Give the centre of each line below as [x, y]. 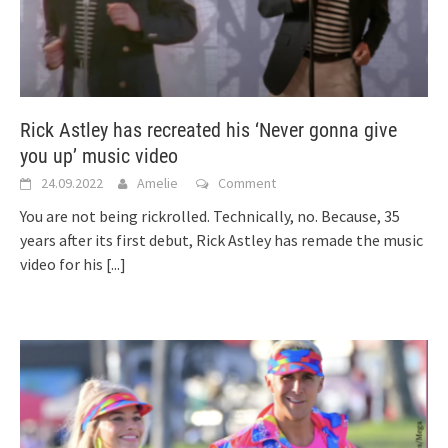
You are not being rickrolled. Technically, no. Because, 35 [210, 216]
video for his [63, 264]
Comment [247, 183]
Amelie [157, 183]
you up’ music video [99, 156]
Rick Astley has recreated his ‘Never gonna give [208, 130]
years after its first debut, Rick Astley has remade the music [221, 240]
